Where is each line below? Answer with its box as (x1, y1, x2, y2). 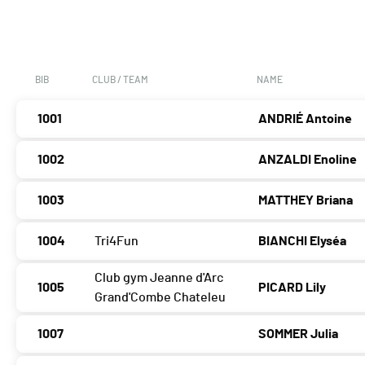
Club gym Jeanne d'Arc (95, 271, 223, 285)
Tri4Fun (95, 235, 139, 248)
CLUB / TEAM (92, 75, 148, 86)
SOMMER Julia (258, 328, 339, 341)
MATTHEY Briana (258, 194, 354, 208)
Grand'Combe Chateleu (95, 291, 226, 305)
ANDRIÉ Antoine (258, 112, 353, 126)
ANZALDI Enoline (258, 153, 358, 167)
